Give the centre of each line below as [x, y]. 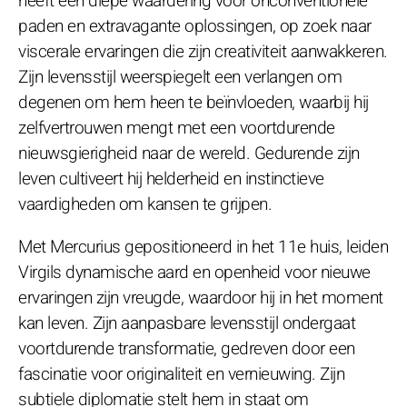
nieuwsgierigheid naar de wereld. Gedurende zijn [189, 153]
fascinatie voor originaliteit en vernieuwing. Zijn [181, 374]
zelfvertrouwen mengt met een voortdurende [177, 128]
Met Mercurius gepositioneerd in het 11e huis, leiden [203, 247]
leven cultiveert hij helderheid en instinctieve [171, 179]
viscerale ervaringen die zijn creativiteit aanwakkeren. [203, 51]
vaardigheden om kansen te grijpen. [145, 204]
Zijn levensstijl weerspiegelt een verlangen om [180, 77]
